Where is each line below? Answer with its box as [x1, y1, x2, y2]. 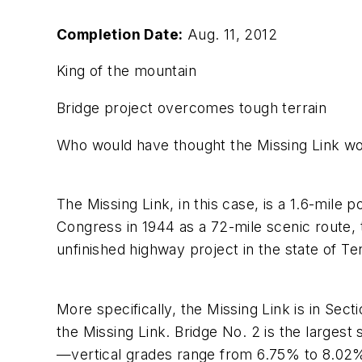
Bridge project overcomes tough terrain [57, 99, 327, 116]
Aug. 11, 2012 [183, 25, 278, 43]
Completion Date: [57, 25, 183, 43]
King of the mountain [57, 62, 196, 80]
